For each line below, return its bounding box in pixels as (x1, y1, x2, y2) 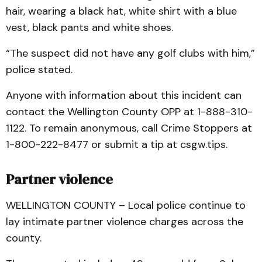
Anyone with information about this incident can (6, 88, 242, 102)
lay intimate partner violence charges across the (6, 215, 243, 229)
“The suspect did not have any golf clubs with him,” (6, 46, 255, 60)
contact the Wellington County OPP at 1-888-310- (6, 105, 253, 119)
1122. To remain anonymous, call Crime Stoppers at (6, 121, 252, 135)
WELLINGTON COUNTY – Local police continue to (6, 198, 246, 212)
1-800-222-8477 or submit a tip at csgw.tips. (6, 137, 227, 151)
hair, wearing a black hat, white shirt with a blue (6, 4, 237, 18)
